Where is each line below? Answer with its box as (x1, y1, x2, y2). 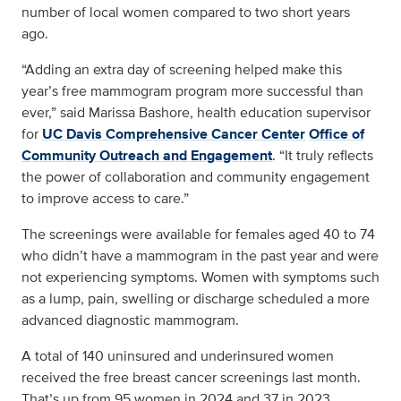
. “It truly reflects (272, 145, 373, 166)
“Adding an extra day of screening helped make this (21, 59, 342, 81)
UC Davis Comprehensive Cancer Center (42, 124, 305, 145)
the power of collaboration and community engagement (21, 166, 370, 188)
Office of (309, 124, 364, 145)
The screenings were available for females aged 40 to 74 (21, 224, 375, 245)
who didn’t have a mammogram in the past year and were (21, 245, 379, 267)
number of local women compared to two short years (21, 2, 350, 23)
